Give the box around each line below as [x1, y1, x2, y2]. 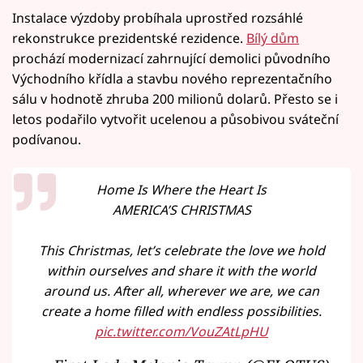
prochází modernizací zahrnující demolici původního [12, 49, 331, 67]
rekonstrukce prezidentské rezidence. [12, 28, 246, 47]
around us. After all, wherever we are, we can [44, 282, 319, 301]
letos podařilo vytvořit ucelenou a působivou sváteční [12, 109, 339, 128]
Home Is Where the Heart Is [96, 181, 267, 199]
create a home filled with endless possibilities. [41, 302, 322, 321]
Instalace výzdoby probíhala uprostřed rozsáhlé [12, 8, 303, 27]
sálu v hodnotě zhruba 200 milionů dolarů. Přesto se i [12, 89, 338, 108]
